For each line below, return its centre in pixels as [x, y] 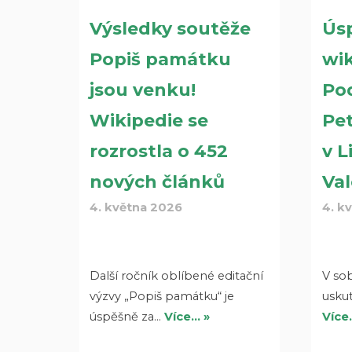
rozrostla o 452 [159, 151]
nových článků [158, 181]
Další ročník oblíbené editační [177, 275]
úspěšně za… [127, 316]
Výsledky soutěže [170, 28]
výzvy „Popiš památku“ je [162, 296]
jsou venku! [143, 90]
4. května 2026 [136, 207]
